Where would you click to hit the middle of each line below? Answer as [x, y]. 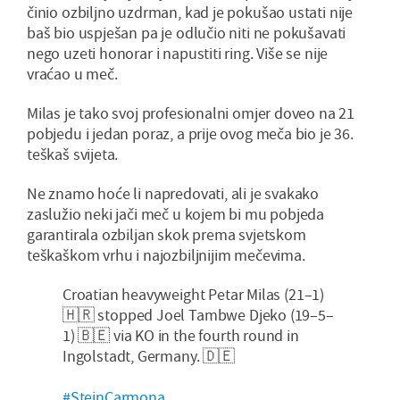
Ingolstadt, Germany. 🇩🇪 [149, 356]
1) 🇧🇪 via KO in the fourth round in [181, 336]
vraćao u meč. [72, 74]
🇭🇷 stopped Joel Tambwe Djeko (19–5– [198, 315]
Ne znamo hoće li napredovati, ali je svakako [173, 194]
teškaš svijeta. [73, 154]
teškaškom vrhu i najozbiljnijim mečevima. [166, 255]
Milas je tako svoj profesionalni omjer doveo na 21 [191, 113]
